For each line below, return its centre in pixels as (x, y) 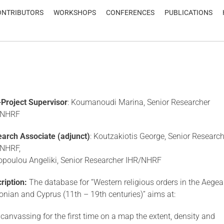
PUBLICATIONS (188, 12)
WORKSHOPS (75, 12)
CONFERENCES (130, 12)
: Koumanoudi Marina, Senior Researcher (139, 102)
